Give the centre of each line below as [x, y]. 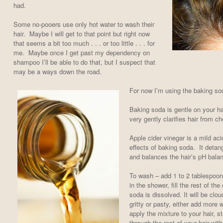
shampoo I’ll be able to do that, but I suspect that [84, 62]
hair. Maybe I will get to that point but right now [81, 34]
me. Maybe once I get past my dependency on [81, 53]
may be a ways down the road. [57, 72]
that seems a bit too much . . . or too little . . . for [84, 43]
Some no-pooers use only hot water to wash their [84, 24]
